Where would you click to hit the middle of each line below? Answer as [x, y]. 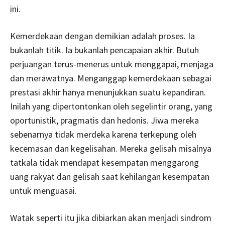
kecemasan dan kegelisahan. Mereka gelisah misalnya [111, 148]
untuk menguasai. [43, 191]
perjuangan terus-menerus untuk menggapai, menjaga [112, 64]
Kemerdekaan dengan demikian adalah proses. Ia [102, 36]
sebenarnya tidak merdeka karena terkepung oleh [103, 134]
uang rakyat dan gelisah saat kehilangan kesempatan [110, 177]
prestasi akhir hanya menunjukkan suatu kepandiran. [108, 92]
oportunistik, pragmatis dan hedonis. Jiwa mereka [104, 120]
